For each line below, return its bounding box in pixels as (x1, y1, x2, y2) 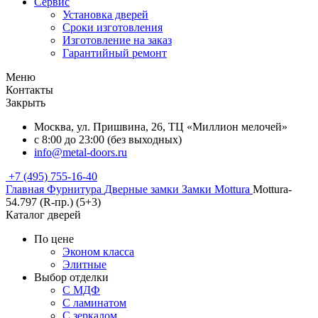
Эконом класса (62, 246, 134, 258)
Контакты (6, 84, 53, 96)
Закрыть (6, 97, 45, 109)
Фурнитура (47, 183, 102, 195)
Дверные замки (104, 183, 179, 195)
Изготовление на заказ (62, 34, 172, 46)
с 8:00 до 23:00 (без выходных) (34, 133, 182, 146)
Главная (6, 183, 44, 195)
